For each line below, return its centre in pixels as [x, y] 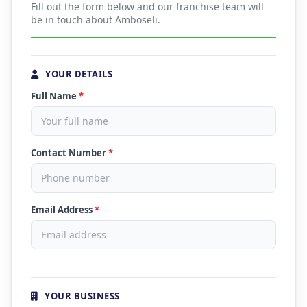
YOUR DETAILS [77, 74]
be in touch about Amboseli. [96, 20]
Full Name [55, 96]
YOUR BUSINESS [81, 296]
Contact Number [70, 153]
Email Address [63, 210]
